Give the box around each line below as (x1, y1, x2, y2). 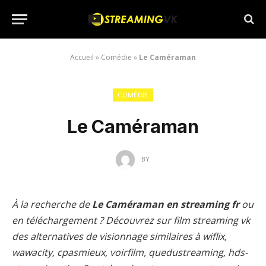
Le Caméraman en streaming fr (92, 198, 239, 211)
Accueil (70, 52, 94, 62)
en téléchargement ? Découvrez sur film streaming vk (12, 214, 250, 227)
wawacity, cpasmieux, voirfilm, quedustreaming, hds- (12, 246, 248, 259)
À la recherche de (12, 198, 92, 211)
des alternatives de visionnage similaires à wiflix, (12, 230, 227, 243)
